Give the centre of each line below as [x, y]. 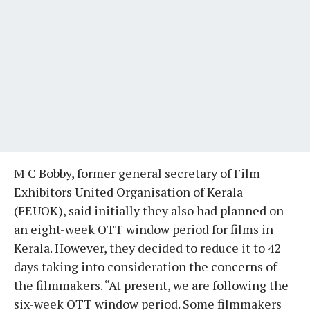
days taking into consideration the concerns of [145, 266]
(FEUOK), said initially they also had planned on [149, 210]
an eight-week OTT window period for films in [144, 229]
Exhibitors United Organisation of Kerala [128, 191]
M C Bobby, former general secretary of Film [137, 173]
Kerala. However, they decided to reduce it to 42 [148, 247]
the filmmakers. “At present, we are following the [151, 285]
